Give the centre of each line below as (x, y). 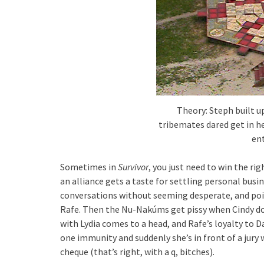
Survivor (133, 166)
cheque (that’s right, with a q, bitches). (137, 251)
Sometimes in (89, 166)
